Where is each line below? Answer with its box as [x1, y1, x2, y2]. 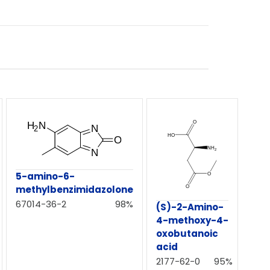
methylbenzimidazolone [16, 183, 133, 196]
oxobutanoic [156, 227, 218, 240]
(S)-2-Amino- [156, 200, 224, 213]
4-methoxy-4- [156, 213, 228, 227]
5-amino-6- [16, 170, 75, 183]
